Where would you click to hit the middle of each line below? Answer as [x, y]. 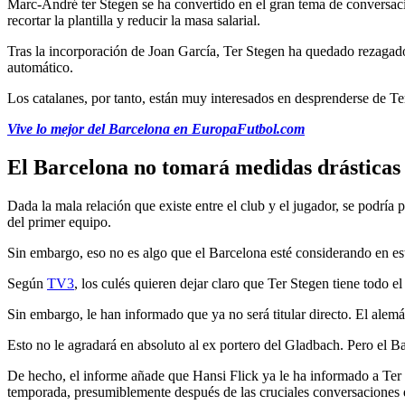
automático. [40, 67]
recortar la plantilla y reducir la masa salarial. [134, 20]
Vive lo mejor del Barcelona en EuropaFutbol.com [156, 128]
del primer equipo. [59, 221]
